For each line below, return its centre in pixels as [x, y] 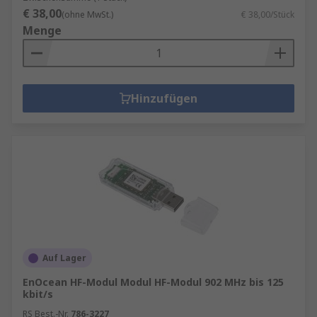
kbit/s [38, 294]
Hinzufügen [164, 98]
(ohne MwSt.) [87, 15]
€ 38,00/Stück [268, 15]
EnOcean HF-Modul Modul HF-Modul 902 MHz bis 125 [153, 282]
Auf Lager [64, 258]
